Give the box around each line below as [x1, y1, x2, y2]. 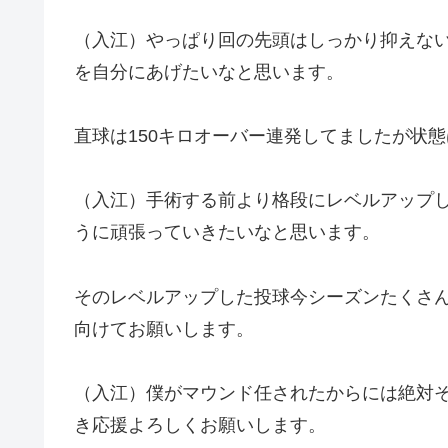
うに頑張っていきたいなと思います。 [74, 222, 380, 243]
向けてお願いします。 [74, 318, 254, 339]
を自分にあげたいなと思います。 [74, 61, 344, 82]
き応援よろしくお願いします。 [74, 415, 326, 436]
